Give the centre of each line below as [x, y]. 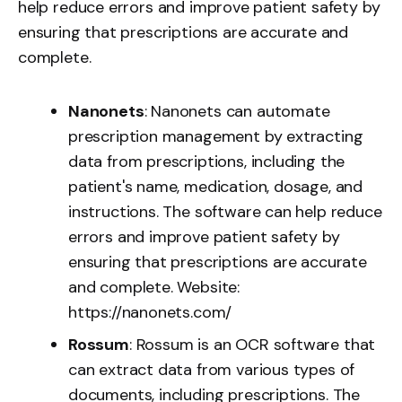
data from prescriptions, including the [207, 161]
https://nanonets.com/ [150, 312]
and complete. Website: [154, 287]
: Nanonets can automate [237, 111]
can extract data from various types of [212, 369]
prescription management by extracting [216, 136]
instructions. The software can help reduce [225, 211]
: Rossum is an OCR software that [252, 344]
